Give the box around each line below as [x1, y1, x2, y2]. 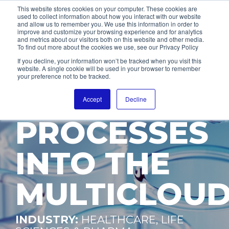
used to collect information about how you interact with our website [17, 12, 201, 20]
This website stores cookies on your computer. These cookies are [17, 4, 197, 13]
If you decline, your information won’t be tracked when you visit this [17, 56, 201, 65]
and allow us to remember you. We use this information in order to [17, 19, 199, 28]
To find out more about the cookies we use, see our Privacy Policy [17, 42, 198, 51]
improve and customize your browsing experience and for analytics [17, 27, 202, 36]
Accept [82, 95, 102, 103]
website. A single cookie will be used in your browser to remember [17, 64, 200, 73]
